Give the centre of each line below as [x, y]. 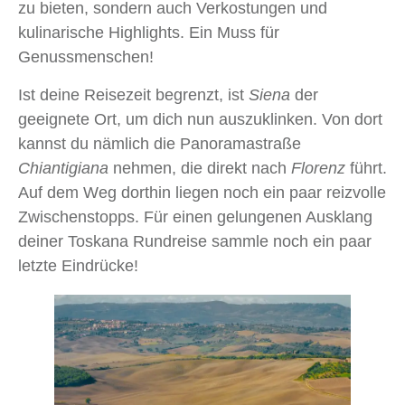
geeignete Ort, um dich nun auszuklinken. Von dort [200, 120]
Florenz [318, 169]
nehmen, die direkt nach [202, 169]
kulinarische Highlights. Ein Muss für [149, 33]
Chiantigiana [66, 169]
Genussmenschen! [86, 57]
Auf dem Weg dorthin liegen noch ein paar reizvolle [202, 193]
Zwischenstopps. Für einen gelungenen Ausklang [195, 217]
